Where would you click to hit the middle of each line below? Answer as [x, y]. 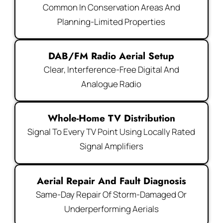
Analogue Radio [111, 84]
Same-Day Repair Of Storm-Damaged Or [111, 194]
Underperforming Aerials [111, 209]
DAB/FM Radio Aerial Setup [111, 56]
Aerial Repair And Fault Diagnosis [111, 181]
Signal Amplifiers [111, 146]
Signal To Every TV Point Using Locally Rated [111, 132]
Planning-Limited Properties [111, 21]
